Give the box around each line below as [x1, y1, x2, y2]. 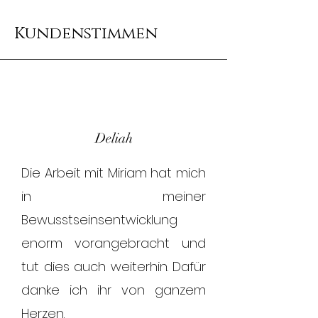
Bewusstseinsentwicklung [21, 211, 177, 229]
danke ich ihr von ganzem [21, 281, 206, 299]
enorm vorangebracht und [21, 234, 206, 252]
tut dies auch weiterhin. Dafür [21, 258, 206, 275]
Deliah [94, 130, 133, 147]
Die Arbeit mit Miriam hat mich [21, 164, 206, 182]
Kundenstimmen [14, 23, 158, 45]
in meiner [21, 187, 206, 205]
